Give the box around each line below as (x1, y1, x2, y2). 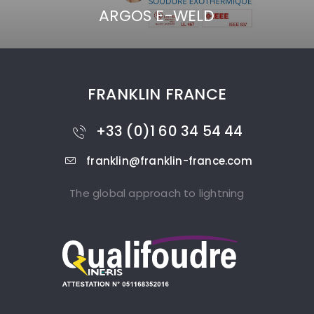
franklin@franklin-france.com (86, 153, 252, 168)
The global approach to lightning (69, 186, 245, 200)
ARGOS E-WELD (99, 5, 215, 27)
